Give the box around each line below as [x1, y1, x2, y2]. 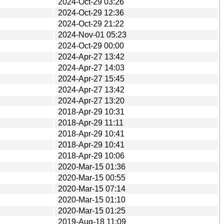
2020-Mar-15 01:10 [58, 195, 125, 204]
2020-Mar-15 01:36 [58, 162, 125, 171]
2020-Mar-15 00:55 [58, 173, 125, 182]
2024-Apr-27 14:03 [58, 63, 124, 72]
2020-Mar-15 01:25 [58, 206, 125, 215]
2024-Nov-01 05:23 [58, 30, 126, 39]
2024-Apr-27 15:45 [58, 74, 124, 83]
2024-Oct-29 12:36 [58, 8, 124, 17]
